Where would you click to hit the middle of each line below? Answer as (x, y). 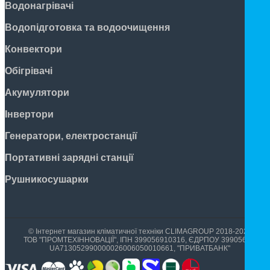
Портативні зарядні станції (69, 158)
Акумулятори (37, 93)
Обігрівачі (29, 71)
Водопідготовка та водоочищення (87, 28)
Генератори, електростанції (71, 136)
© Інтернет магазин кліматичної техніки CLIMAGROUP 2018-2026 (140, 232)
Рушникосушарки (47, 180)
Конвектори (33, 49)
